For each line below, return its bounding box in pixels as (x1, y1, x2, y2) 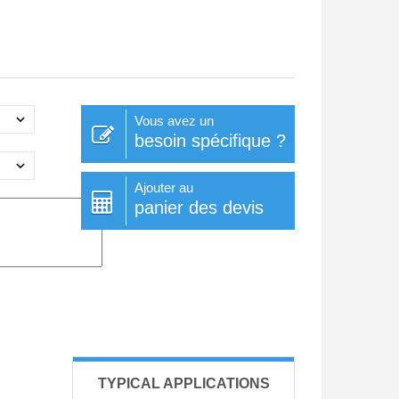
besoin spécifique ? (134, 131, 286, 151)
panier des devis (134, 198, 264, 218)
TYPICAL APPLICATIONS (97, 376, 270, 392)
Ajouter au (134, 180, 193, 196)
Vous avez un (134, 113, 214, 129)
